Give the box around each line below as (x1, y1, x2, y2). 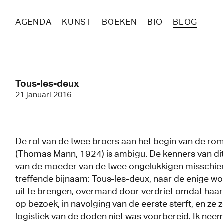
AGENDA (15, 17, 52, 27)
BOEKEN (102, 17, 138, 27)
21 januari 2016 (15, 90, 71, 99)
